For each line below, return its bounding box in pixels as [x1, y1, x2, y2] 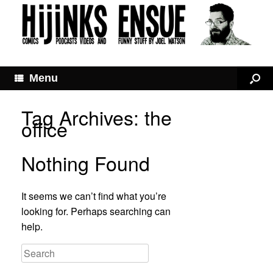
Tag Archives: [21, 103, 144, 132]
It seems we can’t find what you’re [21, 189, 166, 204]
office [21, 115, 68, 143]
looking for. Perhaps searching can [21, 204, 171, 219]
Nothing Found [21, 149, 150, 177]
